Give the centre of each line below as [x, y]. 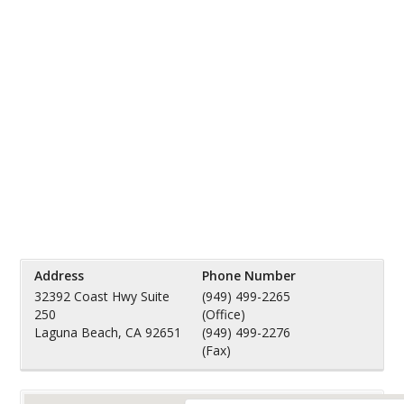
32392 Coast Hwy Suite [102, 296]
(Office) [223, 314]
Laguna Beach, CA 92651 [108, 332]
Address [60, 275]
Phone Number [248, 275]
